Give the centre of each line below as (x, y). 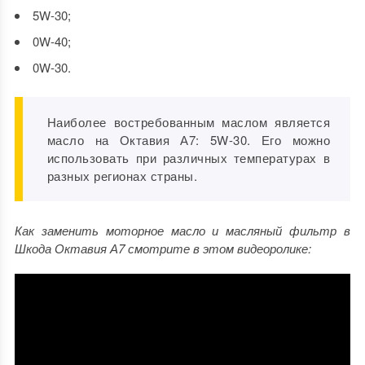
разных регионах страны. (122, 176)
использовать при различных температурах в (189, 158)
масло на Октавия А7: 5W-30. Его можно (189, 140)
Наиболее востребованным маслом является (189, 122)
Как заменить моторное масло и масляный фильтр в (182, 231)
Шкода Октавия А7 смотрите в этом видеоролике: (163, 248)
